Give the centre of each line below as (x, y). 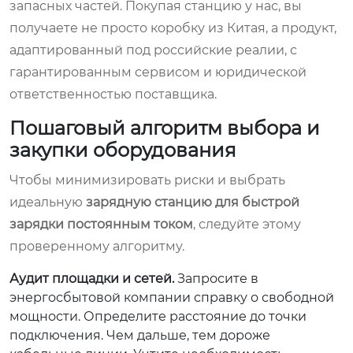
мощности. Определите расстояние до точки (158, 316)
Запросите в (216, 278)
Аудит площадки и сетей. (92, 278)
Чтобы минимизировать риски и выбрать (147, 180)
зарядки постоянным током (101, 224)
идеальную (48, 202)
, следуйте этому (247, 224)
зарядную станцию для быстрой (193, 202)
